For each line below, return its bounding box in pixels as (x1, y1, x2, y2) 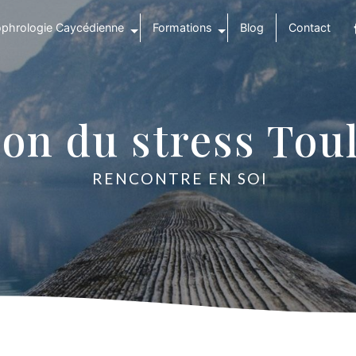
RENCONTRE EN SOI (92, 169, 268, 188)
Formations (152, 21, 212, 34)
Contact (288, 21, 331, 34)
